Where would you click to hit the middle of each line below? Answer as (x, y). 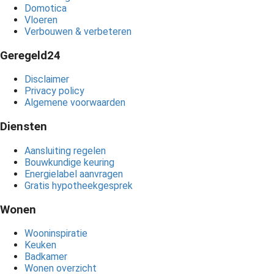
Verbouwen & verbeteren (78, 31)
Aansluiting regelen (65, 150)
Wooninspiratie (56, 234)
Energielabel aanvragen (74, 174)
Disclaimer (47, 80)
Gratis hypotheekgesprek (79, 185)
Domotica (46, 8)
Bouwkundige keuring (69, 162)
